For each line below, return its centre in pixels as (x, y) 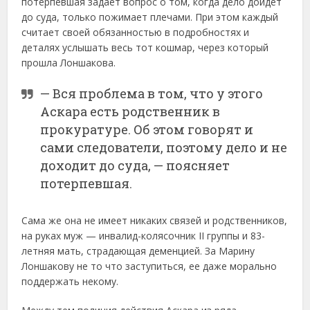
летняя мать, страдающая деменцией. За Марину (138, 250)
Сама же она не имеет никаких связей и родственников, (155, 220)
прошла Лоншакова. (69, 62)
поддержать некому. (70, 281)
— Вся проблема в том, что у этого (152, 93)
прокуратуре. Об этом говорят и (147, 129)
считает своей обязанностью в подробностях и (136, 32)
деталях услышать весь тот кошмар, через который (145, 47)
